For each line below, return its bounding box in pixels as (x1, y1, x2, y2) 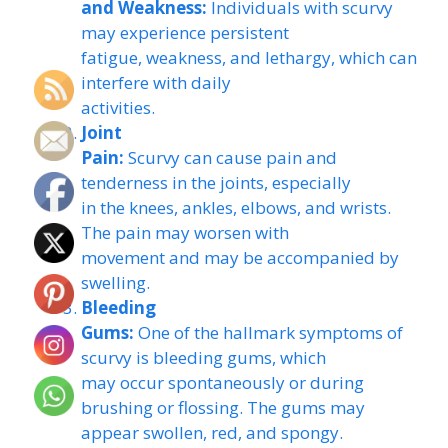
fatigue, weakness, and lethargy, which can (81, 46, 417, 69)
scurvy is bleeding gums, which (81, 346, 326, 369)
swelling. (81, 271, 150, 294)
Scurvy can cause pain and (124, 146, 337, 169)
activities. (81, 96, 155, 119)
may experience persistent (81, 21, 289, 44)
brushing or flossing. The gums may (81, 396, 365, 419)
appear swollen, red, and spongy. (81, 421, 343, 444)
